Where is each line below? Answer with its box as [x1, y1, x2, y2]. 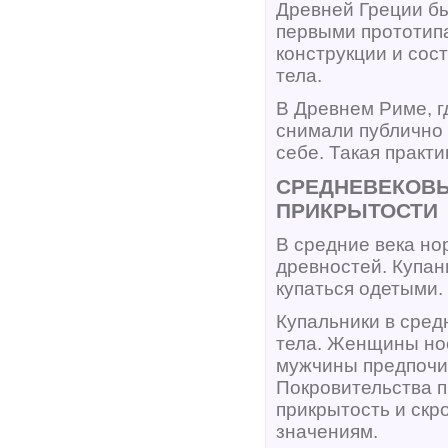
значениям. [276, 421, 378, 442]
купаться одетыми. [276, 278, 443, 299]
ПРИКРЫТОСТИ [276, 199, 438, 222]
